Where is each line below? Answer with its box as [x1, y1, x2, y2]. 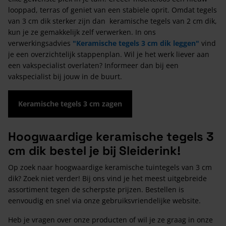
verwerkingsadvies [8, 38, 73, 48]
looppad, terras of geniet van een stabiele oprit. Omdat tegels [8, 5, 217, 15]
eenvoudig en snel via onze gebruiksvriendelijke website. [8, 195, 203, 205]
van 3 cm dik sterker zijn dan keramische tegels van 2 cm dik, [8, 16, 217, 26]
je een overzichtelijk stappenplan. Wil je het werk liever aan [8, 49, 209, 59]
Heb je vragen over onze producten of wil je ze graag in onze [8, 214, 213, 224]
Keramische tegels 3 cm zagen [18, 98, 122, 108]
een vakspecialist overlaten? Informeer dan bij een [8, 60, 179, 70]
